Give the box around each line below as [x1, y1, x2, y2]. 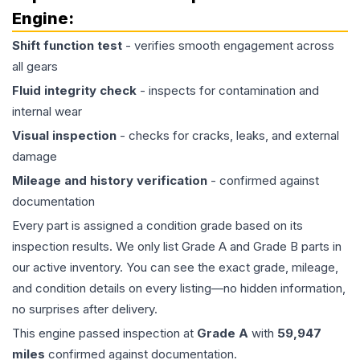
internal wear [12, 104, 82, 119]
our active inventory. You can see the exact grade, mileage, [12, 260, 338, 275]
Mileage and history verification [12, 173, 207, 188]
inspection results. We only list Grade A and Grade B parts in [12, 239, 342, 254]
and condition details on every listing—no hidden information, [12, 280, 346, 296]
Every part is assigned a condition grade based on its [12, 218, 303, 233]
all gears [12, 59, 58, 74]
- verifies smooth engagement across [122, 38, 334, 53]
